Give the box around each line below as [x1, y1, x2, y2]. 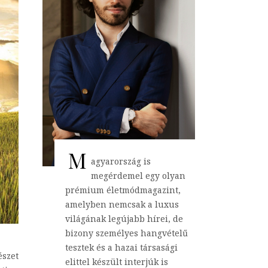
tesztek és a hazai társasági [65, 242, 178, 254]
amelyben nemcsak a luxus [65, 199, 179, 211]
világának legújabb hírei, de [65, 213, 183, 225]
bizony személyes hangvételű [65, 227, 188, 239]
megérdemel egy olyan [91, 170, 185, 182]
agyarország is [91, 156, 151, 167]
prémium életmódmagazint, [65, 184, 181, 196]
